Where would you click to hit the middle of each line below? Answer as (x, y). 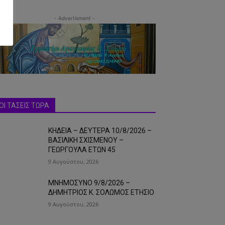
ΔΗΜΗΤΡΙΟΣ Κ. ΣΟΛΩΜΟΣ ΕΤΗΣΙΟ (101, 193)
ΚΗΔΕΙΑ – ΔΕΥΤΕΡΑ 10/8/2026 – (100, 131)
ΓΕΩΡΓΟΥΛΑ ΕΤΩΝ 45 (82, 150)
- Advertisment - (74, 18)
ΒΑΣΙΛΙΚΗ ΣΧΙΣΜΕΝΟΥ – (86, 140)
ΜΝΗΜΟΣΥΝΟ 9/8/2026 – (89, 183)
